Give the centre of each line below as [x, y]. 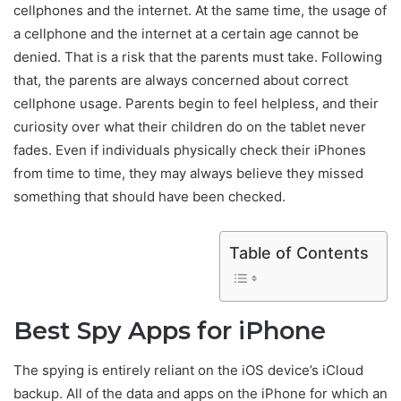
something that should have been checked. [149, 197]
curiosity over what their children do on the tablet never [190, 127]
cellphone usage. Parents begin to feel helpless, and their [196, 104]
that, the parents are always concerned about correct [181, 81]
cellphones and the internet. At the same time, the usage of [200, 11]
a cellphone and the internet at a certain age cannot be [186, 34]
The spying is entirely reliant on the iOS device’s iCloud [188, 370]
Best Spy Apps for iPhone [170, 331]
